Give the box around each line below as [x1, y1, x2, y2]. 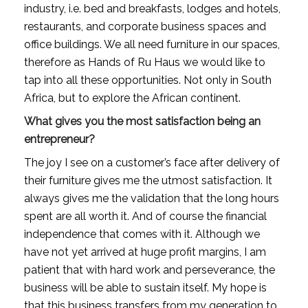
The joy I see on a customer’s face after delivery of [23, 155, 280, 169]
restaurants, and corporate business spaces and [23, 19, 266, 33]
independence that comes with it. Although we [23, 227, 260, 241]
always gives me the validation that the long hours [23, 191, 279, 205]
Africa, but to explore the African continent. [23, 91, 241, 104]
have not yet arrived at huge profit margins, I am [23, 245, 266, 258]
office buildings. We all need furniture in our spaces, [23, 37, 280, 51]
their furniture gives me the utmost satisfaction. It [23, 173, 272, 187]
